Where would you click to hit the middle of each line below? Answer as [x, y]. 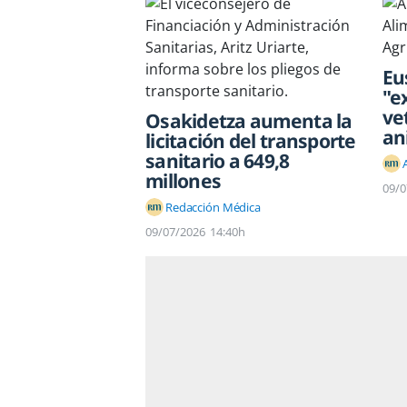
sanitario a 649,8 [218, 161]
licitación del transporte [251, 141]
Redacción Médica [213, 207]
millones [184, 181]
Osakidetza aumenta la [249, 121]
